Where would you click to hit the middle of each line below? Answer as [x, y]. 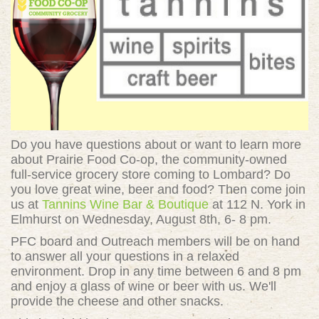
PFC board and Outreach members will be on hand [155, 241]
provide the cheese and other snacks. [119, 301]
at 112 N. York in [257, 204]
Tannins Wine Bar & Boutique [125, 204]
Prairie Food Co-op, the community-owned [167, 159]
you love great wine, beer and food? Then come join [158, 189]
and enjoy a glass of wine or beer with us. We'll [143, 286]
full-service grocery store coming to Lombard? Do [151, 174]
